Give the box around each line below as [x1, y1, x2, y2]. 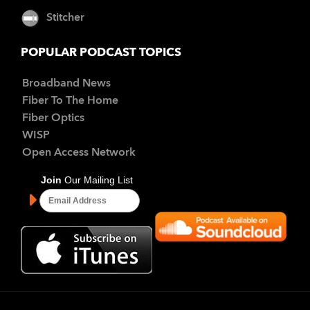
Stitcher [46, 12, 84, 24]
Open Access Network [22, 147, 136, 158]
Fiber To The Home [22, 95, 118, 107]
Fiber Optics [22, 113, 84, 124]
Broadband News [22, 78, 111, 89]
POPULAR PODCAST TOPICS [21, 47, 181, 59]
